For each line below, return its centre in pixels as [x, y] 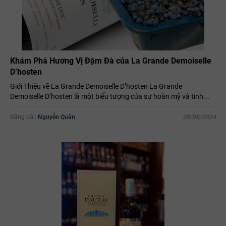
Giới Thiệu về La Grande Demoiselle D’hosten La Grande [96, 86]
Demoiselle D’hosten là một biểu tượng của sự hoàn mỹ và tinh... [110, 96]
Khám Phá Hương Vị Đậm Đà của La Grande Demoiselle [111, 61]
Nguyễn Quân [56, 117]
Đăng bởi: [24, 117]
